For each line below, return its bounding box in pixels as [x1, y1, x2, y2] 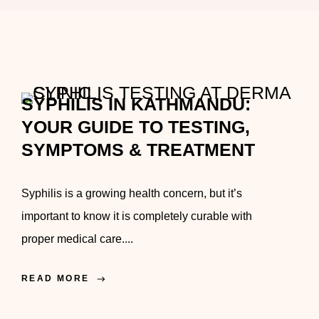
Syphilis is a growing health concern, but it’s [21, 187, 242, 199]
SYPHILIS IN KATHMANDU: [21, 94, 251, 114]
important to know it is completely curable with [21, 210, 252, 222]
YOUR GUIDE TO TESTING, [21, 117, 250, 137]
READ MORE [21, 273, 90, 283]
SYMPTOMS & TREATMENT [21, 140, 255, 159]
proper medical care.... [21, 233, 133, 245]
